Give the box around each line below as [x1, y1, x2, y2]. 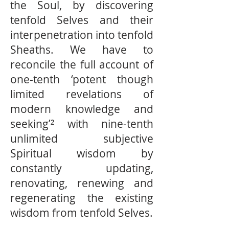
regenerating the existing [10, 191, 153, 205]
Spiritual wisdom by [10, 146, 153, 161]
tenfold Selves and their [10, 13, 153, 27]
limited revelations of [10, 87, 153, 101]
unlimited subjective [10, 131, 153, 146]
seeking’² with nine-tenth [10, 117, 153, 131]
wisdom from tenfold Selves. [10, 205, 153, 220]
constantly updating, [10, 161, 153, 175]
